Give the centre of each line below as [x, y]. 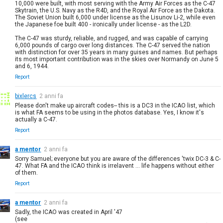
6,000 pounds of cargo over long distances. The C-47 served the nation [113, 45]
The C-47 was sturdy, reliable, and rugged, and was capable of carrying [112, 38]
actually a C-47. [36, 119]
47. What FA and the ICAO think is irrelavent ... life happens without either [115, 166]
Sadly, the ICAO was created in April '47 [69, 212]
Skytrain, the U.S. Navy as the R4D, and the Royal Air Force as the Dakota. [115, 10]
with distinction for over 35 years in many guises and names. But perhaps [116, 52]
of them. [27, 172]
